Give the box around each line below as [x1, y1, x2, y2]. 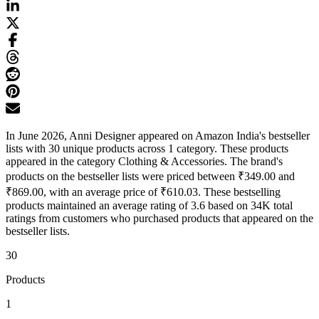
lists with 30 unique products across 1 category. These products [6, 142, 288, 155]
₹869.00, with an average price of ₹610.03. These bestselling [6, 186, 281, 199]
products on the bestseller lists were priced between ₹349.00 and [6, 170, 295, 183]
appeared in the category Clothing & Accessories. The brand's [6, 155, 283, 168]
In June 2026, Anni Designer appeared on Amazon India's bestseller [6, 130, 310, 142]
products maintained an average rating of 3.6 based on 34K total [6, 199, 293, 212]
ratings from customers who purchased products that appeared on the [6, 212, 313, 225]
